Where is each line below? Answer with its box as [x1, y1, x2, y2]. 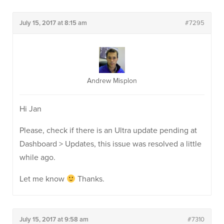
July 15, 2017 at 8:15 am [19, 19, 87, 27]
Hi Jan [19, 104, 41, 114]
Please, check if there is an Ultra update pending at [19, 125, 197, 135]
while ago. [19, 152, 55, 162]
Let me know [19, 174, 66, 184]
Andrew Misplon [87, 76, 137, 85]
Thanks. [75, 174, 105, 184]
